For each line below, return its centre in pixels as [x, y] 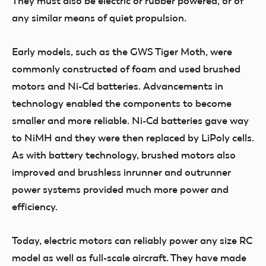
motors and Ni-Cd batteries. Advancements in [118, 86]
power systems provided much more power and [120, 189]
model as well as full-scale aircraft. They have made [129, 258]
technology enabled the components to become [122, 103]
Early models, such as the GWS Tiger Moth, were [122, 52]
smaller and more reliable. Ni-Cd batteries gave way [130, 121]
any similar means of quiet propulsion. [99, 18]
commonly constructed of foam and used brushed [126, 69]
